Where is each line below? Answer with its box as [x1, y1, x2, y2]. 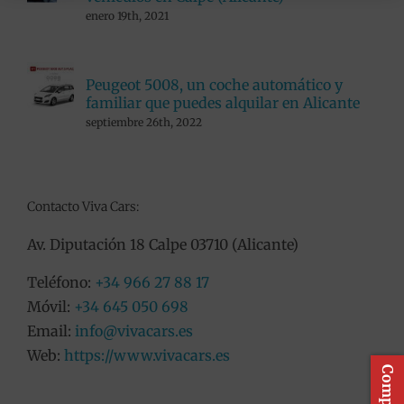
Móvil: [26, 297, 74, 316]
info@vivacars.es [74, 321, 193, 340]
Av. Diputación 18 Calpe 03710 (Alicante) [26, 234, 298, 253]
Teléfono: [26, 272, 95, 291]
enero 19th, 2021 [85, 9, 169, 23]
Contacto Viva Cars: [26, 198, 139, 216]
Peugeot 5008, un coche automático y [85, 76, 343, 95]
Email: [26, 321, 75, 340]
